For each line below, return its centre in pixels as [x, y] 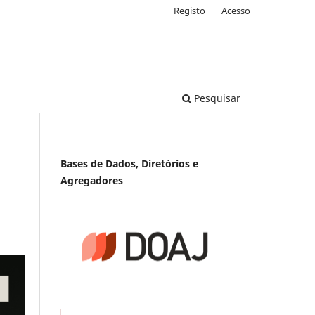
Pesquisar [216, 98]
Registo [190, 10]
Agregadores [92, 180]
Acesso [236, 10]
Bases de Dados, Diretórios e [129, 163]
